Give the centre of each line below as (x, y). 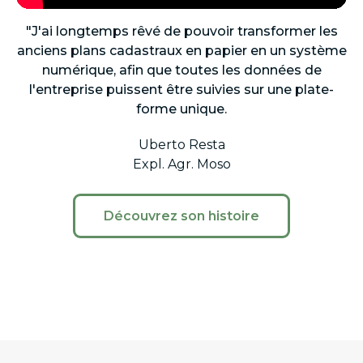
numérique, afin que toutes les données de (181, 70)
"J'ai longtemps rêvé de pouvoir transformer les (181, 31)
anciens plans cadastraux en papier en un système (181, 50)
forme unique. (181, 109)
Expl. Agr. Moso (181, 164)
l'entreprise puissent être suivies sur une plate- (181, 89)
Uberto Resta (181, 144)
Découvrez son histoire (181, 216)
